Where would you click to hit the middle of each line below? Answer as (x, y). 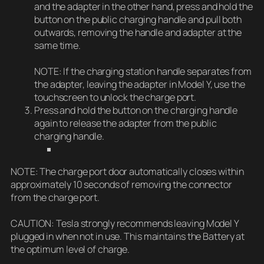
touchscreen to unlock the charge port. (115, 98)
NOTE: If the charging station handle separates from (143, 72)
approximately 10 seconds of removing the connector (121, 185)
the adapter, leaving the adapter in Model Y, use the (140, 85)
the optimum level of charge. (70, 250)
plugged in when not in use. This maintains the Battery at (128, 237)
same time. (58, 46)
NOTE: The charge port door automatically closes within (127, 172)
